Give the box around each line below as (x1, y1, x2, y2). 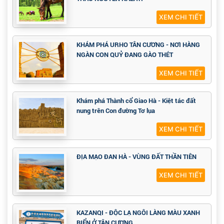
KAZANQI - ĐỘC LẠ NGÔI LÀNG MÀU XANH (76, 208, 200, 217)
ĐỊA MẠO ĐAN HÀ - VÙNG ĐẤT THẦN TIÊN (76, 152, 196, 161)
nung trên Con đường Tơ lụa (76, 106, 155, 115)
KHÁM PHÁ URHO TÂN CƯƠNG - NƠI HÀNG (76, 40, 200, 49)
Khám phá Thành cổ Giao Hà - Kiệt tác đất (76, 96, 196, 105)
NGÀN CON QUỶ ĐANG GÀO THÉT (76, 50, 173, 59)
